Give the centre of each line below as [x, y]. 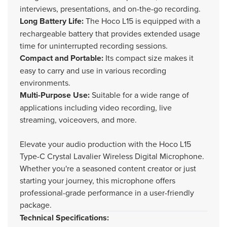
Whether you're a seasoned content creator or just [108, 168]
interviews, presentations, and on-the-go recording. [110, 9]
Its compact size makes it [148, 58]
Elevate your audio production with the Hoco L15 [105, 144]
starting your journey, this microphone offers [98, 180]
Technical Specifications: [64, 218]
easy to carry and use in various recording [93, 70]
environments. [45, 83]
